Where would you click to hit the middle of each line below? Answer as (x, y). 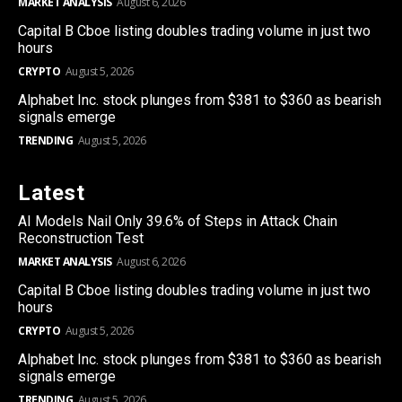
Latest (51, 192)
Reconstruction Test (81, 238)
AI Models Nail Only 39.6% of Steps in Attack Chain (178, 221)
